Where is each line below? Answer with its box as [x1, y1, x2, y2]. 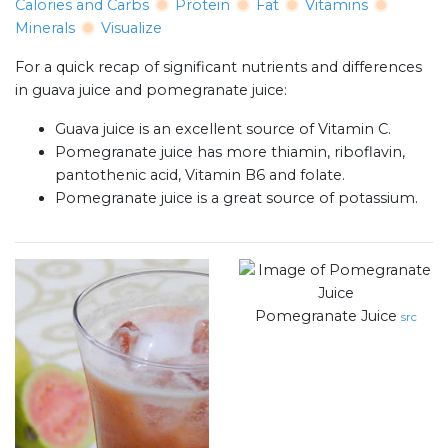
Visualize [101, 19, 162, 38]
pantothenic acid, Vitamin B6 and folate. [55, 166, 345, 185]
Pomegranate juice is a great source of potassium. [55, 189, 418, 208]
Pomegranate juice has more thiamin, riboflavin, [55, 143, 405, 162]
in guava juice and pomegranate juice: [15, 81, 287, 100]
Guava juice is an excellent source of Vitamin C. [55, 120, 391, 139]
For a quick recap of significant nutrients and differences [15, 58, 422, 77]
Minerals [15, 19, 75, 38]
